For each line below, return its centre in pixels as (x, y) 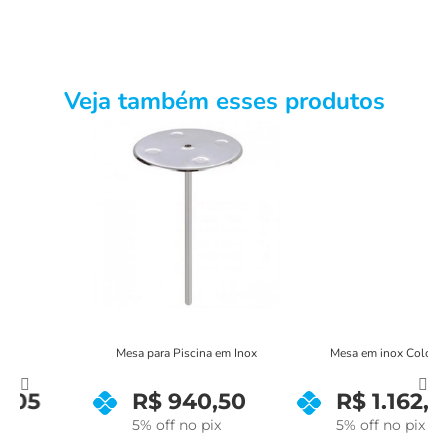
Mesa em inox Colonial (326, 353)
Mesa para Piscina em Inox (122, 353)
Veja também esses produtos (224, 100)
